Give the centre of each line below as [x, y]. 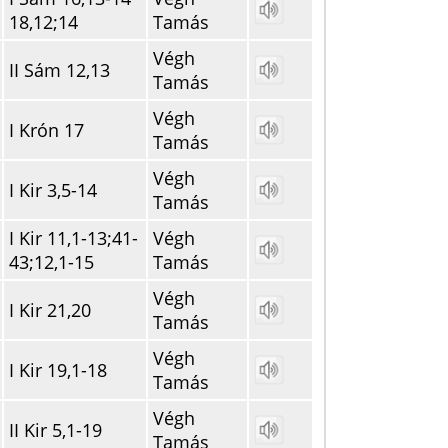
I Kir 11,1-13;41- [73, 238]
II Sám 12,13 [59, 70]
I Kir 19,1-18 [58, 370]
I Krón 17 [46, 130]
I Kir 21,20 [50, 310]
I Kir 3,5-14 [53, 190]
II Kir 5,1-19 [55, 430]
